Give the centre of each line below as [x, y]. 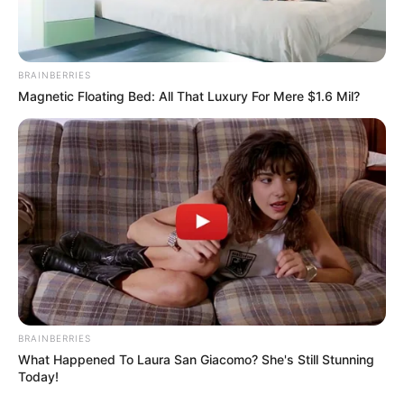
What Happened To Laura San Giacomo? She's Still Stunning [196, 360]
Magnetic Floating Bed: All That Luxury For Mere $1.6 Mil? [189, 96]
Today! [38, 377]
